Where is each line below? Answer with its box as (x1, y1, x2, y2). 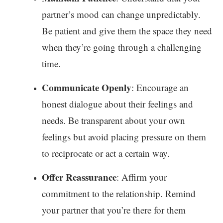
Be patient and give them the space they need (42, 24, 212, 37)
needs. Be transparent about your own (42, 113, 185, 126)
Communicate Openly (42, 80, 131, 94)
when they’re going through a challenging (42, 40, 202, 53)
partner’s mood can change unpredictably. (42, 7, 201, 20)
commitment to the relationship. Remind (42, 187, 196, 200)
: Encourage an (131, 81, 189, 94)
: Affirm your (116, 170, 167, 183)
